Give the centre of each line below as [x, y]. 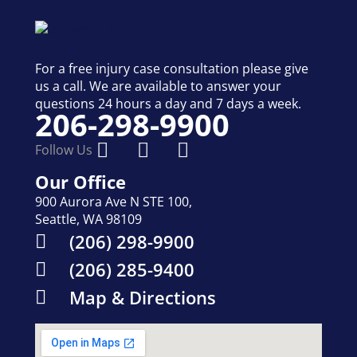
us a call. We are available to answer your [158, 86]
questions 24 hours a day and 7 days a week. [168, 104]
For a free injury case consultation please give [172, 69]
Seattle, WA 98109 [88, 219]
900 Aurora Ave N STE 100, [114, 201]
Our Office [80, 182]
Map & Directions [143, 297]
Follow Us [64, 150]
